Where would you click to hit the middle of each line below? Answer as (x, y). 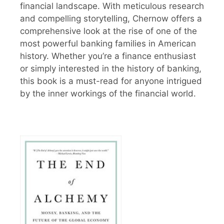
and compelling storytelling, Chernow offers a (111, 18)
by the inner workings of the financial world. (108, 93)
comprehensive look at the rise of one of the (108, 31)
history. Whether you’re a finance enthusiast (108, 56)
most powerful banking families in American (108, 43)
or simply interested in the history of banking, (111, 68)
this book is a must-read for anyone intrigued (111, 81)
